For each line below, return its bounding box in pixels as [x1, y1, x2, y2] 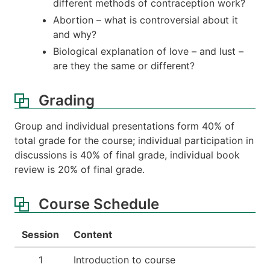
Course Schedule [39, 195, 159, 213]
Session [22, 228, 59, 241]
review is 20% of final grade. [14, 163, 145, 176]
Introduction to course [74, 254, 175, 266]
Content [74, 228, 112, 241]
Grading [39, 92, 95, 110]
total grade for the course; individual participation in [14, 134, 254, 147]
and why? [53, 28, 96, 41]
